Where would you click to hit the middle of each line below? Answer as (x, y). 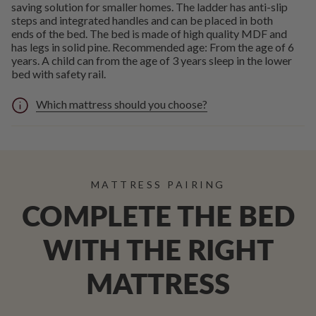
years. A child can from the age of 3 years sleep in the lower (152, 61)
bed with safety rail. (59, 74)
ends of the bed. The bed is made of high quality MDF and (149, 34)
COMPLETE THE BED (158, 216)
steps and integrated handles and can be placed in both (142, 20)
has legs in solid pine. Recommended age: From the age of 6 (153, 47)
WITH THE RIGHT (158, 250)
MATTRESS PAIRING (158, 185)
